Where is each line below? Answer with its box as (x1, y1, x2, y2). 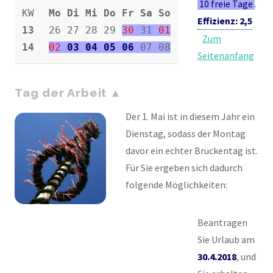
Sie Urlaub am (197, 233, 255, 246)
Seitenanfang (197, 49, 254, 62)
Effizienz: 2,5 (197, 14, 252, 27)
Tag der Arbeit (15, 85, 107, 99)
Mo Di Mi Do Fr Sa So (49, 7, 171, 19)
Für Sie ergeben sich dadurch (126, 161, 243, 174)
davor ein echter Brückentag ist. (126, 144, 258, 157)
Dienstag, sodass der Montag (126, 127, 246, 140)
